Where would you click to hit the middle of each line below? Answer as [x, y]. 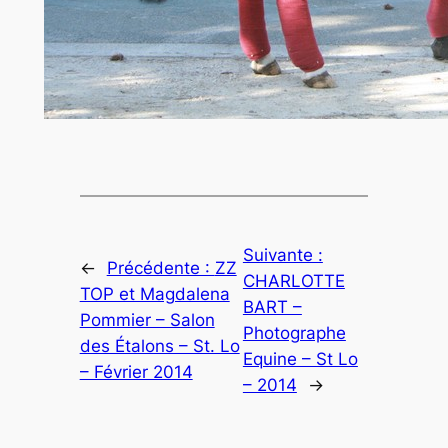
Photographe [294, 333]
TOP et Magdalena [154, 294]
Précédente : [160, 268]
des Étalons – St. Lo [159, 346]
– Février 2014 [136, 372]
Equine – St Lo [300, 359]
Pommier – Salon [147, 320]
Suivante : [282, 255]
